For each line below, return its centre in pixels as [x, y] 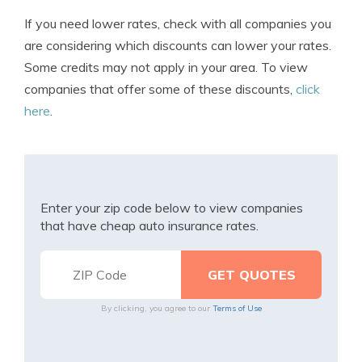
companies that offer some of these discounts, [160, 89]
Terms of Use [237, 308]
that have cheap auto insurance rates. [149, 225]
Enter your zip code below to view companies [172, 208]
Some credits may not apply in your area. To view [166, 67]
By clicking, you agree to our [156, 308]
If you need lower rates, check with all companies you [178, 23]
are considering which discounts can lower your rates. [178, 45]
